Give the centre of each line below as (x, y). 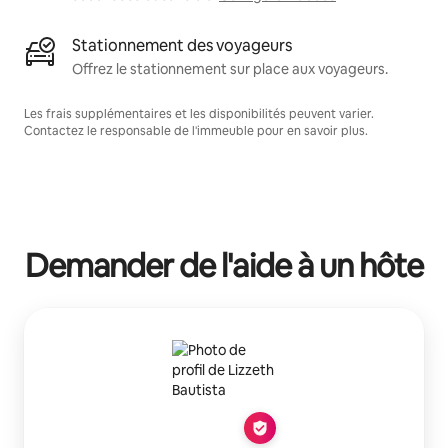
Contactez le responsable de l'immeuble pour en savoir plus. (196, 130)
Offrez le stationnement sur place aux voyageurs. (230, 68)
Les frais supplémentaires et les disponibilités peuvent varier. (199, 113)
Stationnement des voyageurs (182, 45)
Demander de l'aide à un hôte (224, 265)
